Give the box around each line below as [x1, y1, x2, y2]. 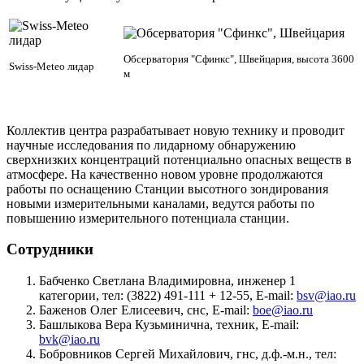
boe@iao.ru [253, 303, 313, 318]
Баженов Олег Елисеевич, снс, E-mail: [39, 303, 253, 318]
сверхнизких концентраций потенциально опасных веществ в [6, 152, 352, 167]
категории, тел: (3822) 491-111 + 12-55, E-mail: [39, 288, 297, 303]
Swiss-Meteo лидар [9, 59, 94, 72]
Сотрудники [6, 240, 93, 258]
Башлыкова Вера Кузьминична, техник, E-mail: [39, 318, 299, 332]
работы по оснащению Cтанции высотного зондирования [6, 181, 328, 196]
